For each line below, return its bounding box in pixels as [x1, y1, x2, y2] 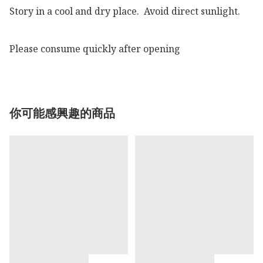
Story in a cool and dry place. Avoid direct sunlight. [9, 4, 240, 18]
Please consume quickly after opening [9, 42, 183, 55]
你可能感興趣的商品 [9, 104, 115, 121]
